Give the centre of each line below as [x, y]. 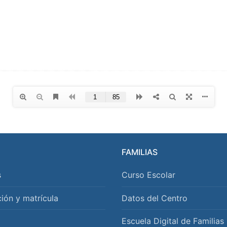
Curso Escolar [148, 175]
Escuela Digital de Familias [173, 221]
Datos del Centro [155, 198]
